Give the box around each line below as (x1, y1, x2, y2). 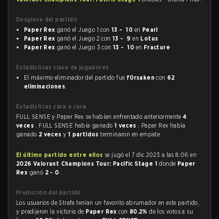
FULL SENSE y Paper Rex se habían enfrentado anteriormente (16, 113, 183, 120)
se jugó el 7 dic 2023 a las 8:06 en (103, 151, 197, 158)
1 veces (114, 122, 138, 129)
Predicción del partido (16, 189, 81, 196)
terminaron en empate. (100, 131, 162, 138)
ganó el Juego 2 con (55, 35, 113, 42)
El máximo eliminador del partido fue (24, 74, 127, 81)
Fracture (143, 44, 171, 51)
